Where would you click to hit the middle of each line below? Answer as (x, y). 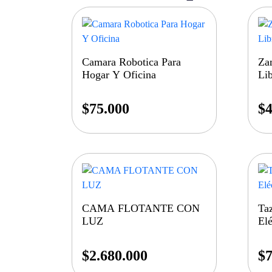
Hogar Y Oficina (119, 75)
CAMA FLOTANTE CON (141, 209)
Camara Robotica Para (131, 62)
